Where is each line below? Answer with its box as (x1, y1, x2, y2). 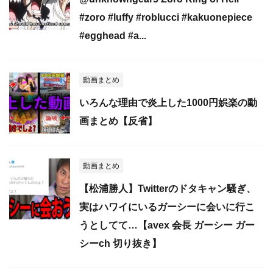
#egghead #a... (79, 30, 146, 41)
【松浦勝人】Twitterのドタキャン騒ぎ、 (79, 183, 256, 194)
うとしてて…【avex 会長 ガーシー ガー (79, 219, 255, 230)
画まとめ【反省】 (79, 115, 157, 126)
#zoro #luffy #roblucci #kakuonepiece (79, 12, 252, 23)
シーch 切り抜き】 (79, 238, 161, 249)
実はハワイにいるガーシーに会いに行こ (79, 201, 255, 212)
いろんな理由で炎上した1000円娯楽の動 (79, 97, 257, 108)
